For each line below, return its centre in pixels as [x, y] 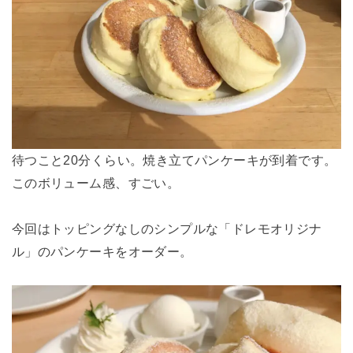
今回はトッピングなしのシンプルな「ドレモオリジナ [167, 228]
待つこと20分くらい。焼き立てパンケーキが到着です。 [174, 160]
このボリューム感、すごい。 [96, 182]
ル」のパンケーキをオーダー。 [102, 251]
